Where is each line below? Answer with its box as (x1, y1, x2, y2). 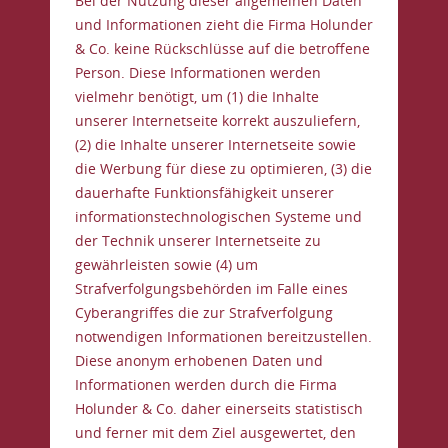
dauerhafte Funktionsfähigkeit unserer (75, 183, 334, 202)
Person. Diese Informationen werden (75, 63, 321, 82)
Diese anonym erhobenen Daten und (75, 351, 323, 370)
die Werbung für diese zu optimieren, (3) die (75, 159, 372, 178)
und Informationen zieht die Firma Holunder (75, 15, 373, 34)
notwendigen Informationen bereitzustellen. (75, 327, 372, 346)
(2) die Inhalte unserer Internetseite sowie (75, 135, 356, 154)
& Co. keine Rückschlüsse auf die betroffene (75, 39, 370, 58)
